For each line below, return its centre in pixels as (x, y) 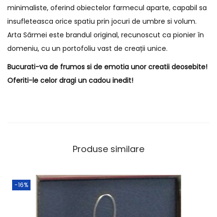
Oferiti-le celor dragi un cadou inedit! (70, 81)
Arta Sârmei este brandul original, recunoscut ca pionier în (106, 35)
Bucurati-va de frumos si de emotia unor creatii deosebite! (107, 67)
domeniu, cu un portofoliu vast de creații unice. (87, 49)
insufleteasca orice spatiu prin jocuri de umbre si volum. (102, 22)
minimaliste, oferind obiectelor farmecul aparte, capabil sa (107, 8)
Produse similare (108, 149)
